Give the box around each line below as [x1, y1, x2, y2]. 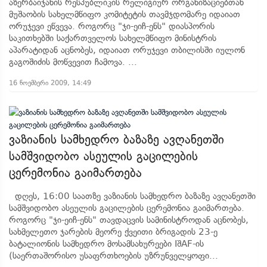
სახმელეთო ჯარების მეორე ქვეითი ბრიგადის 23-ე [9, 226, 218, 237]
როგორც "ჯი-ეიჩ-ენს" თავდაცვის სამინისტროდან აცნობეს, [9, 215, 249, 225]
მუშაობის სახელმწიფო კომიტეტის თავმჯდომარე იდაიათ [9, 9, 240, 20]
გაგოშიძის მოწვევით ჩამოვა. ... [9, 57, 137, 67]
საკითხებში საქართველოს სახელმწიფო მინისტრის [9, 33, 216, 44]
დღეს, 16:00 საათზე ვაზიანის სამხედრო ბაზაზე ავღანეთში [9, 191, 256, 201]
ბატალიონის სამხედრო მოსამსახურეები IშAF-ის [9, 238, 204, 249]
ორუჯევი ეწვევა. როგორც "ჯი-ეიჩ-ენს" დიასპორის [9, 21, 215, 32]
